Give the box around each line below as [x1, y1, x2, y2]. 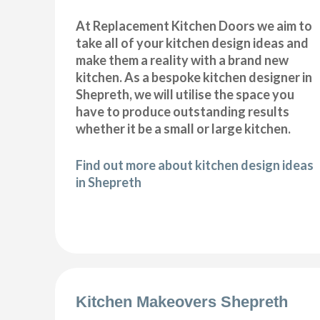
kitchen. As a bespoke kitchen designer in [76, 69, 313, 86]
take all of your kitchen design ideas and [76, 35, 309, 51]
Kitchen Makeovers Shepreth [76, 292, 289, 311]
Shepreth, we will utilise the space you [76, 86, 295, 103]
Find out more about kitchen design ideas [76, 157, 314, 174]
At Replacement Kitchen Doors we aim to [76, 18, 313, 34]
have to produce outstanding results [76, 104, 290, 120]
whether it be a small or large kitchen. [76, 121, 291, 137]
